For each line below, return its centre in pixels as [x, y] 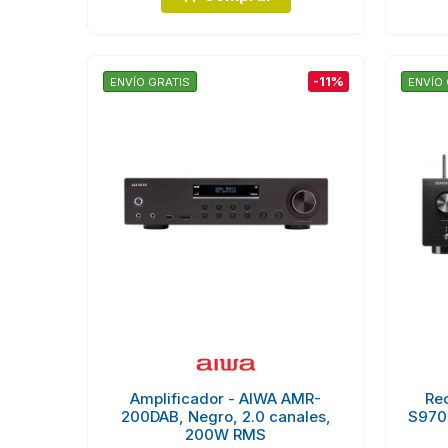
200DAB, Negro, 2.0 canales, [225, 416]
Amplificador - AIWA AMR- [226, 398]
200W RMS [226, 434]
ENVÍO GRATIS [150, 81]
